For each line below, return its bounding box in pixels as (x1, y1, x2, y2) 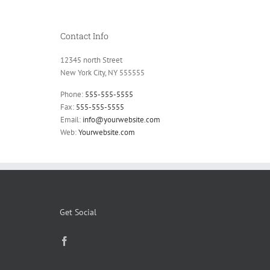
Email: (60, 115, 83, 125)
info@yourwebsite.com (83, 115, 160, 125)
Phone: (60, 89, 85, 100)
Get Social (59, 207, 96, 218)
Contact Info (60, 30, 108, 42)
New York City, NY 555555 (60, 67, 145, 78)
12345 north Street (60, 55, 122, 66)
